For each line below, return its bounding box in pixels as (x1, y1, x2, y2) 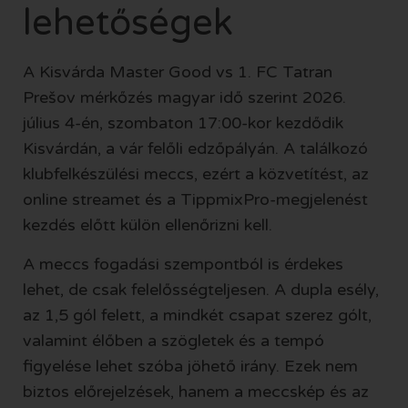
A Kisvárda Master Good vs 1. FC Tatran (23, 62, 332, 83)
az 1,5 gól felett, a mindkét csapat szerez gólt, (23, 304, 372, 325)
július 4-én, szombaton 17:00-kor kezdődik (23, 113, 343, 134)
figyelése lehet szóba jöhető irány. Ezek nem (23, 355, 358, 376)
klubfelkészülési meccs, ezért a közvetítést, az (23, 164, 369, 185)
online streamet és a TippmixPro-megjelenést (23, 189, 368, 210)
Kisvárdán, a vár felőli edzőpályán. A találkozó (23, 138, 368, 159)
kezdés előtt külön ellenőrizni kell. (23, 215, 272, 236)
